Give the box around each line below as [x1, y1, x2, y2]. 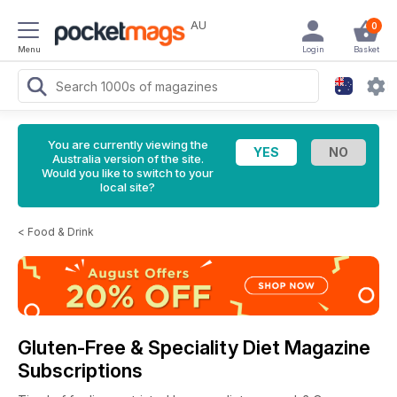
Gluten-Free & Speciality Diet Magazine [18, 335, 370, 359]
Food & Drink [27, 225, 94, 238]
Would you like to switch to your [42, 166, 214, 180]
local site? [100, 180, 155, 194]
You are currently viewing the [47, 137, 208, 152]
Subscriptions [18, 358, 143, 382]
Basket [353, 44, 379, 54]
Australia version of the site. [51, 152, 204, 166]
